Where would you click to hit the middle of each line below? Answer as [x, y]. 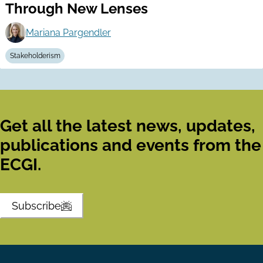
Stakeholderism [35, 56]
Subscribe [36, 205]
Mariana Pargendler [68, 32]
